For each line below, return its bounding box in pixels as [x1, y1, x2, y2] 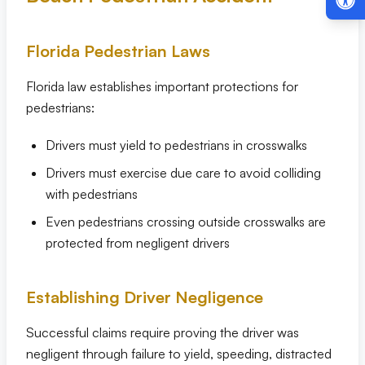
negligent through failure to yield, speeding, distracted [26, 345, 332, 362]
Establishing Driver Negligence [26, 287, 263, 307]
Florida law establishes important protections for [26, 78, 298, 95]
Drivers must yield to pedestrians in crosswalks [46, 137, 307, 153]
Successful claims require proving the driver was [26, 324, 299, 341]
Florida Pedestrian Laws [26, 41, 210, 61]
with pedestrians [46, 186, 138, 202]
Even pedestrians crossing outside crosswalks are [46, 213, 326, 230]
